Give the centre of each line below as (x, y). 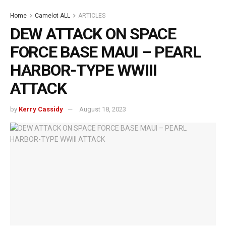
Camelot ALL (52, 16)
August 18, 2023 (103, 109)
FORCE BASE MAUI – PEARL (105, 52)
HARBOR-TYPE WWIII (83, 70)
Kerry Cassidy (41, 109)
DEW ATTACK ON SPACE (93, 34)
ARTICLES (92, 16)
